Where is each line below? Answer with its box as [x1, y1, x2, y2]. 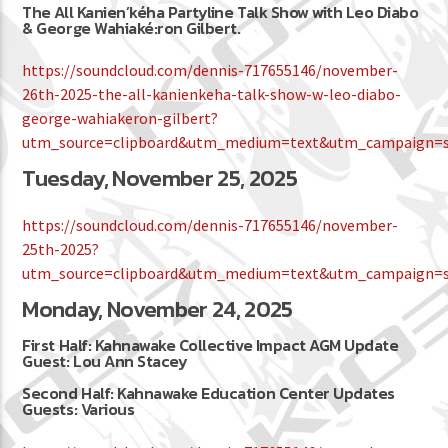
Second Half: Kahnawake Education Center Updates [22, 381, 395, 406]
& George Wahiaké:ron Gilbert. [22, 15, 241, 40]
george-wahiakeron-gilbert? [22, 108, 219, 129]
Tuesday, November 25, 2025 [22, 161, 297, 196]
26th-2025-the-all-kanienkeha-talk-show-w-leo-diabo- [22, 84, 402, 105]
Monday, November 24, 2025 [22, 292, 293, 327]
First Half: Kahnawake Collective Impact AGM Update [22, 333, 399, 358]
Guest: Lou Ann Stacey [22, 349, 188, 374]
